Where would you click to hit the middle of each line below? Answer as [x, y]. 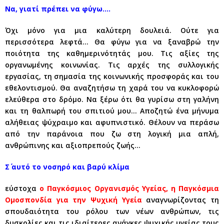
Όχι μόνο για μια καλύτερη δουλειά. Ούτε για [112, 30]
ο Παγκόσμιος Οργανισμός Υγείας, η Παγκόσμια [129, 188]
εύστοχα [22, 188]
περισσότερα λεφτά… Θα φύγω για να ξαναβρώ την [112, 42]
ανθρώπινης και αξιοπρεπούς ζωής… [73, 145]
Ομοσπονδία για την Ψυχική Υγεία [73, 200]
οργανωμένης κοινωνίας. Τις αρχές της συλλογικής [112, 65]
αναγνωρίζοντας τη [183, 200]
